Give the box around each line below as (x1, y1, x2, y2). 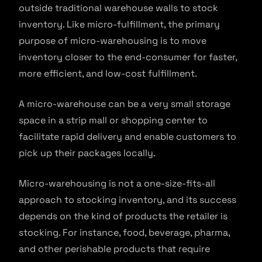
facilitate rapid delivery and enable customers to (19, 130, 236, 143)
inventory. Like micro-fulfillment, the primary (19, 18, 220, 31)
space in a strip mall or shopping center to (19, 114, 208, 127)
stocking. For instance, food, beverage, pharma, (19, 226, 230, 239)
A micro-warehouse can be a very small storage (19, 98, 230, 111)
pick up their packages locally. (19, 147, 156, 160)
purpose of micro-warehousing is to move (19, 35, 206, 47)
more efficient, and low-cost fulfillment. (19, 67, 197, 80)
